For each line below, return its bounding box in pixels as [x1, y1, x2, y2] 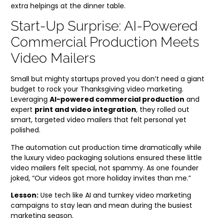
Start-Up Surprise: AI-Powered [11, 18, 198, 35]
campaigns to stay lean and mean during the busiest [11, 200, 193, 211]
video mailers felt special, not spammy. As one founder [11, 163, 199, 173]
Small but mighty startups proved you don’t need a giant [11, 74, 205, 84]
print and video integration [35, 105, 137, 115]
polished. [11, 125, 41, 135]
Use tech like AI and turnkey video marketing [38, 190, 192, 200]
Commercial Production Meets [11, 34, 200, 51]
